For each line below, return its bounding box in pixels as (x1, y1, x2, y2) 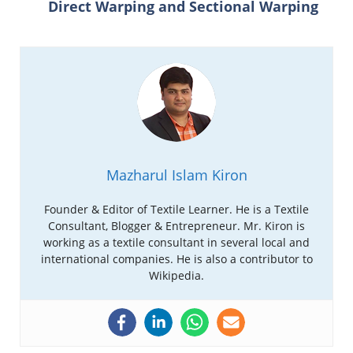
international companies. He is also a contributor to (40, 251, 313, 267)
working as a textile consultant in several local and (43, 235, 310, 251)
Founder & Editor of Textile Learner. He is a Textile (44, 202, 309, 217)
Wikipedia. (149, 268, 204, 284)
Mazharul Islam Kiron (106, 165, 247, 185)
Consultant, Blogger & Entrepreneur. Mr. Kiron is (48, 218, 305, 234)
